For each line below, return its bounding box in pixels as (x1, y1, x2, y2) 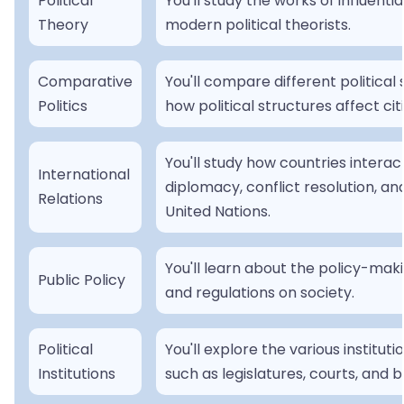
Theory (38, 14, 88, 36)
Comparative (38, 71, 133, 93)
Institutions (38, 363, 115, 385)
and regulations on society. (165, 282, 354, 304)
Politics (38, 96, 87, 117)
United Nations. (165, 201, 271, 223)
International (38, 164, 130, 186)
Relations (38, 188, 103, 210)
